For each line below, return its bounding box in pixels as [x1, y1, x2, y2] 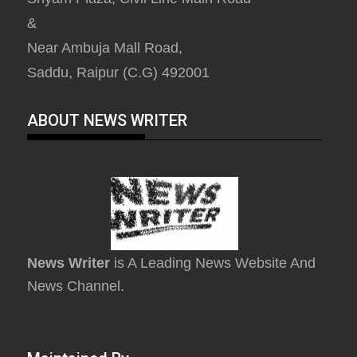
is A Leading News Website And [110, 255, 316, 272]
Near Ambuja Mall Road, [27, 40, 183, 57]
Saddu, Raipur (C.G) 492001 [27, 65, 210, 81]
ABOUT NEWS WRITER [27, 111, 188, 131]
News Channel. [27, 278, 125, 295]
